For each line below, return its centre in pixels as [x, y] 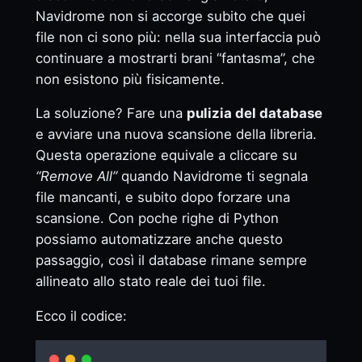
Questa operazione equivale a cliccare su [166, 156]
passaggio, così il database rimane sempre [171, 261]
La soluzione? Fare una [111, 114]
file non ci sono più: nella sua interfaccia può [178, 37]
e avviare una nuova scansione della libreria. [176, 135]
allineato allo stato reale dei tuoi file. [150, 282]
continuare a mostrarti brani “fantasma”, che [175, 58]
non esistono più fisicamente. [130, 79]
